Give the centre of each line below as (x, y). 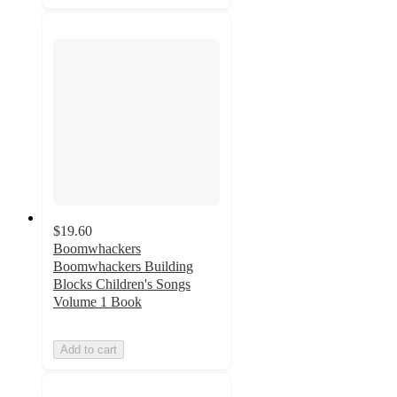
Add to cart (89, 350)
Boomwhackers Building (123, 266)
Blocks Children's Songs (122, 284)
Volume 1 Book (97, 302)
